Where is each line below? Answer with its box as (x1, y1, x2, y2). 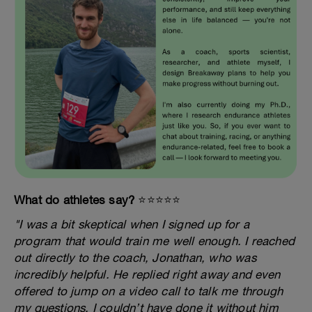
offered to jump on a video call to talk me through (14, 283, 283, 298)
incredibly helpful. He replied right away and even (14, 267, 281, 281)
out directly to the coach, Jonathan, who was (14, 250, 256, 265)
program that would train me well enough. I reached (14, 233, 295, 248)
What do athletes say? (14, 192, 135, 207)
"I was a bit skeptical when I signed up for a (14, 217, 250, 231)
